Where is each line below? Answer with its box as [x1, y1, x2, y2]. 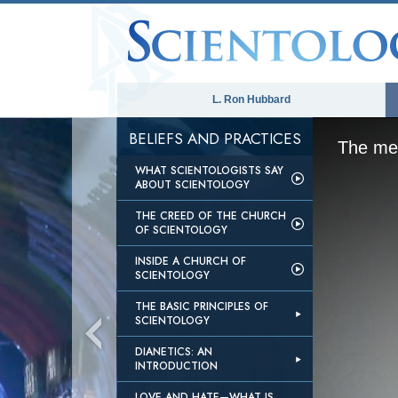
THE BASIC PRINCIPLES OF [135, 298, 268, 314]
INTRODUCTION [135, 358, 218, 374]
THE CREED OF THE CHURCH [135, 208, 286, 224]
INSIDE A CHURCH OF [135, 253, 246, 269]
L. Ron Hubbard [211, 93, 291, 106]
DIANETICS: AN [135, 344, 212, 360]
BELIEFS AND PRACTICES [129, 128, 301, 149]
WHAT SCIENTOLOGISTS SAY [135, 163, 283, 179]
